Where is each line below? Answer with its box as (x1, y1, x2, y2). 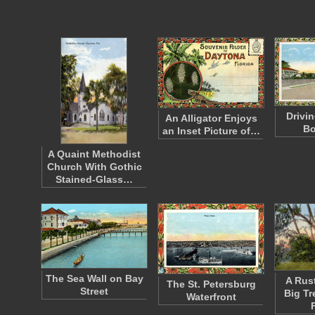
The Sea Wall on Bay (45, 273, 143, 284)
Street (80, 285, 108, 297)
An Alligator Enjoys (165, 112, 257, 124)
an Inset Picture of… (162, 125, 260, 136)
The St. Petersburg (166, 278, 256, 290)
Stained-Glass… (56, 174, 133, 185)
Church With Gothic (46, 161, 142, 172)
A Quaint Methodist (48, 148, 141, 160)
